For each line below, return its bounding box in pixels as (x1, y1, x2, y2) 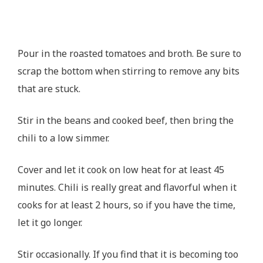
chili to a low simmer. (18, 131, 112, 144)
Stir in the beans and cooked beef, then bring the (18, 113, 234, 127)
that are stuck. (18, 82, 83, 95)
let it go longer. (18, 215, 85, 229)
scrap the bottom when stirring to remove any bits (18, 64, 240, 77)
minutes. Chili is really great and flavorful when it (18, 180, 237, 194)
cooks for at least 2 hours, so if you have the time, (18, 198, 235, 211)
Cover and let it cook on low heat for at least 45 (18, 163, 224, 176)
